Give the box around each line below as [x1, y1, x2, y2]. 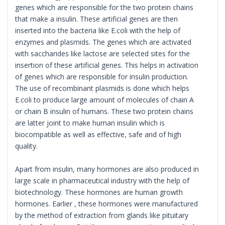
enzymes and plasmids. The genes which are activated [15, 37, 192, 47]
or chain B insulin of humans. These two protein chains [15, 106, 194, 116]
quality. [15, 141, 38, 151]
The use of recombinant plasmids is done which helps [15, 83, 190, 93]
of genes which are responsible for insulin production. [15, 71, 189, 81]
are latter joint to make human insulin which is [15, 118, 165, 128]
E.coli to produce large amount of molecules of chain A [15, 94, 194, 104]
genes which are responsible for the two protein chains [15, 2, 194, 12]
